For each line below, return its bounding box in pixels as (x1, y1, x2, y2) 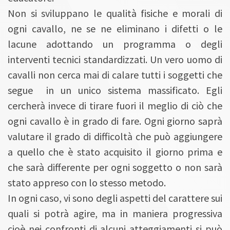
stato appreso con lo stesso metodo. (8, 176, 166, 189)
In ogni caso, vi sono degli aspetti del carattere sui (8, 191, 222, 205)
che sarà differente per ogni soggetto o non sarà (8, 161, 222, 174)
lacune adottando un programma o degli (8, 37, 222, 51)
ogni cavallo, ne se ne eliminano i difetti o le (8, 22, 222, 35)
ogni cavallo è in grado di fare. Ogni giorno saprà (8, 114, 222, 128)
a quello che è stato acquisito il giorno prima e (8, 145, 222, 159)
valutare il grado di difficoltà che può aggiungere (8, 130, 222, 143)
